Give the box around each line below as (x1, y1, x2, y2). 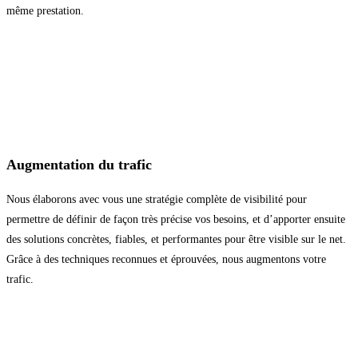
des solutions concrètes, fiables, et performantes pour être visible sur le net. (6, 233, 346, 246)
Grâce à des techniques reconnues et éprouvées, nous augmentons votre (6, 253, 326, 266)
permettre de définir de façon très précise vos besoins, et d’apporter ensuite (6, 213, 345, 226)
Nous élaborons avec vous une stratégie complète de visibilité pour (6, 193, 307, 206)
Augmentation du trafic (6, 157, 152, 173)
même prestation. (6, 5, 84, 18)
